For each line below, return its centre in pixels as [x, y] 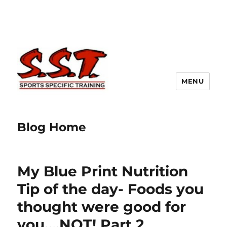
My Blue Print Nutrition [103, 172]
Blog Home [52, 127]
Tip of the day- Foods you [111, 189]
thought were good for [102, 207]
